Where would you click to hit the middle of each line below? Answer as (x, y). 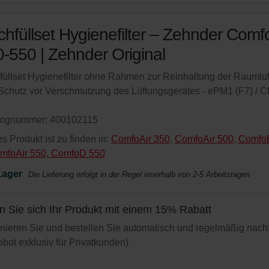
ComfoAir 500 (204, 139)
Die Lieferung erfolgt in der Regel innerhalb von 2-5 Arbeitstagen (139, 174)
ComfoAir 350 (140, 139)
